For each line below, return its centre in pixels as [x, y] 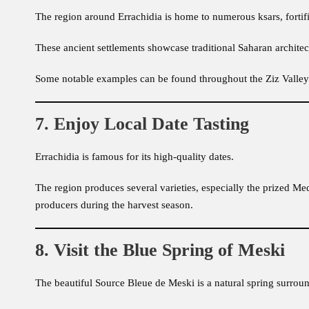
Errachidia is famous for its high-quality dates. [134, 157]
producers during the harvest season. [114, 205]
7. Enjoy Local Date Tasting [142, 124]
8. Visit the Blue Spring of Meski [160, 250]
